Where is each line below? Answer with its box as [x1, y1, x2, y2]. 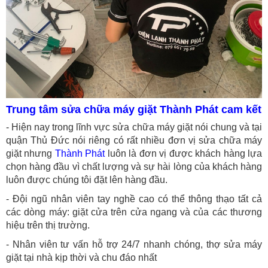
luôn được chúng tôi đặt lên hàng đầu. [6, 174, 167, 185]
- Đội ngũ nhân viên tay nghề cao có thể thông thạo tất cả [6, 193, 262, 204]
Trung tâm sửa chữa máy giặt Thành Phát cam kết [6, 103, 261, 115]
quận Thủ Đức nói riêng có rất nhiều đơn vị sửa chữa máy [6, 135, 262, 145]
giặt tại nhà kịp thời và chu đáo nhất [6, 252, 157, 263]
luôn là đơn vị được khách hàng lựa [107, 148, 263, 159]
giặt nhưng [6, 148, 53, 159]
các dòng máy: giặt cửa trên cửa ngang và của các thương [6, 206, 262, 217]
